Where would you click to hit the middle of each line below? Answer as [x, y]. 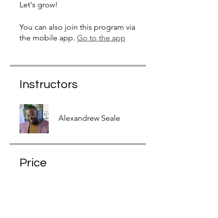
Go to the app [101, 38]
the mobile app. [47, 38]
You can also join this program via [77, 27]
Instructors [49, 84]
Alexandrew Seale [89, 118]
